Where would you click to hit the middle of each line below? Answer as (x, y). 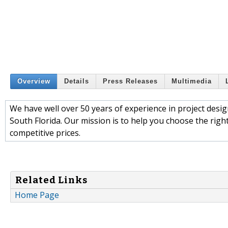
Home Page (37, 195)
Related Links (51, 180)
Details (77, 81)
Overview (34, 81)
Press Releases (130, 81)
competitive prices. (45, 133)
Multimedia (192, 81)
